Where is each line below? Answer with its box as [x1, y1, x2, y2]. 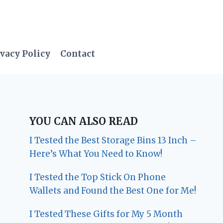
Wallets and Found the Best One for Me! [29, 185, 197, 196]
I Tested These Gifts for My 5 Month [29, 208, 183, 220]
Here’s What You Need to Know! [29, 148, 163, 159]
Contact [60, 48, 96, 60]
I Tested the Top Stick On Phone [29, 171, 166, 183]
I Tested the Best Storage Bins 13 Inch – [29, 134, 197, 146]
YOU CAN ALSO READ [29, 114, 138, 127]
